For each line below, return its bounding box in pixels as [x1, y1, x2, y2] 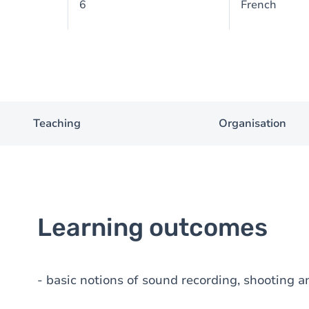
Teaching [32, 116, 81, 131]
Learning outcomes [37, 212, 268, 242]
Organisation [219, 116, 286, 131]
